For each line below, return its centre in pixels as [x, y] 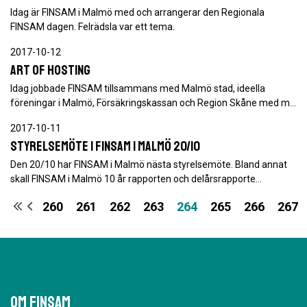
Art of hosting [50, 70]
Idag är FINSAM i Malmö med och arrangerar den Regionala [137, 12]
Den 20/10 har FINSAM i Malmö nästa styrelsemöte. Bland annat [149, 164]
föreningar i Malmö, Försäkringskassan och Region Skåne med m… [153, 103]
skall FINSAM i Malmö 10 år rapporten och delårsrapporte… [136, 179]
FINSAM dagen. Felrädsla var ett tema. [93, 27]
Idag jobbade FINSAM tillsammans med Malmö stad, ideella [138, 88]
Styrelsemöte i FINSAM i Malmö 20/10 [105, 146]
